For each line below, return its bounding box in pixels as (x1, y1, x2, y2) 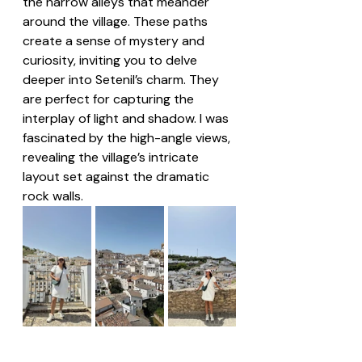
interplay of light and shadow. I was (23, 109, 232, 127)
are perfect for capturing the (23, 90, 197, 107)
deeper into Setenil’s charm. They (23, 70, 222, 88)
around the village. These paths (23, 12, 211, 30)
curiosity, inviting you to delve (23, 51, 200, 69)
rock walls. (23, 187, 83, 204)
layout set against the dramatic (23, 167, 213, 185)
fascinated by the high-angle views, (23, 128, 234, 146)
